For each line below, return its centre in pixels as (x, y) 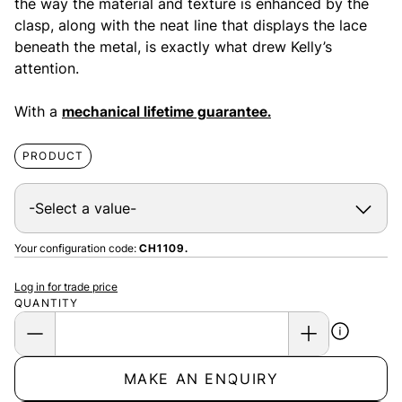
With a (38, 111)
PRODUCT (53, 155)
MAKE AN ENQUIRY (201, 378)
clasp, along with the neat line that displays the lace (191, 25)
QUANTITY (47, 302)
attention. (47, 68)
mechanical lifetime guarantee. (166, 111)
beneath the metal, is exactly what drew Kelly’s (173, 46)
